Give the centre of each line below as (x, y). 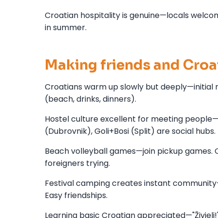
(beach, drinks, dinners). (91, 99)
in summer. (66, 27)
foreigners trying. (77, 163)
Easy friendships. (76, 195)
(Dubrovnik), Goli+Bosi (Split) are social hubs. (130, 131)
